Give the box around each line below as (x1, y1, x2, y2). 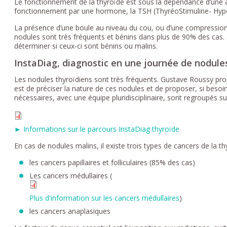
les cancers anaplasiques (29, 206, 111, 216)
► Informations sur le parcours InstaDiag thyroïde (14, 124, 180, 134)
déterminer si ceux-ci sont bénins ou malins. (14, 41, 158, 51)
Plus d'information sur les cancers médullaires (29, 193, 180, 203)
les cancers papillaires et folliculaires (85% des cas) (29, 157, 196, 167)
